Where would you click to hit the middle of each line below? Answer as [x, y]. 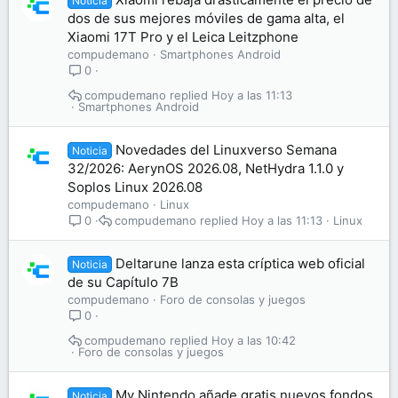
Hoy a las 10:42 [253, 341]
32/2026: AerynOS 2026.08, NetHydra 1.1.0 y [206, 168]
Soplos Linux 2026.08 [135, 187]
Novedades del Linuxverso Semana [227, 150]
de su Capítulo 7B [123, 282]
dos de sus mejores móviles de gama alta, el [206, 18]
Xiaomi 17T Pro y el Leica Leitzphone [183, 37]
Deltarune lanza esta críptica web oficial [241, 263]
